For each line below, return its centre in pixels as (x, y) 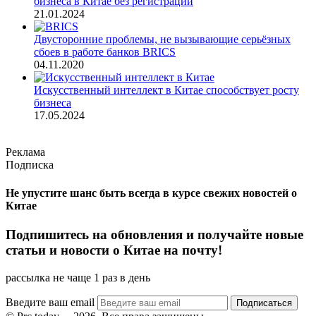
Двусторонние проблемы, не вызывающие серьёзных (162, 39)
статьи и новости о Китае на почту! (114, 250)
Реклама (25, 152)
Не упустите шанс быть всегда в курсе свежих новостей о (151, 193)
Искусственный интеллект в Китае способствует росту (166, 90)
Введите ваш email (51, 302)
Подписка (30, 165)
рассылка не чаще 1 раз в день (78, 277)
